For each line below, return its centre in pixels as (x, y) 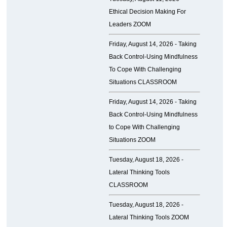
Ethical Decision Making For (147, 12)
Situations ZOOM (132, 140)
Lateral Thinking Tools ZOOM (149, 218)
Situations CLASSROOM (143, 82)
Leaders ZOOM (130, 25)
